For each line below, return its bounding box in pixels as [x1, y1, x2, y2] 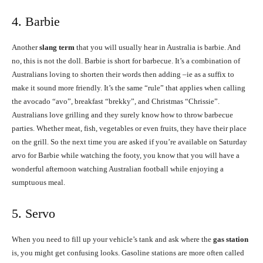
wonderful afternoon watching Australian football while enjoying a [12, 164, 224, 174]
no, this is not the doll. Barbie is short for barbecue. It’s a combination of [12, 56, 240, 66]
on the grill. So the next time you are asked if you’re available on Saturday [12, 137, 247, 147]
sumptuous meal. [12, 178, 65, 187]
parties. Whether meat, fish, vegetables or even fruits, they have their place [12, 124, 247, 133]
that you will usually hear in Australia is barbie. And [75, 43, 241, 52]
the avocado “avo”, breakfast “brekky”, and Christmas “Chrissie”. [12, 97, 220, 106]
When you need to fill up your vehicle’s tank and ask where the [12, 235, 211, 244]
